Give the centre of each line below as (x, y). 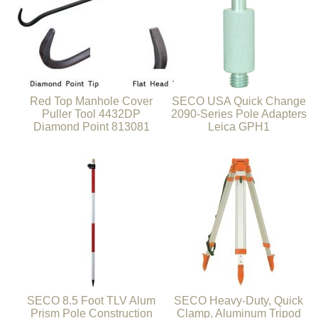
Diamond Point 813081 (91, 126)
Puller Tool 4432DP (92, 114)
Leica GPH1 (238, 126)
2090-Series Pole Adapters (238, 114)
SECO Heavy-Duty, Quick (239, 300)
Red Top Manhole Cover (92, 101)
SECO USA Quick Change (238, 101)
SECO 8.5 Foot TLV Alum (92, 300)
